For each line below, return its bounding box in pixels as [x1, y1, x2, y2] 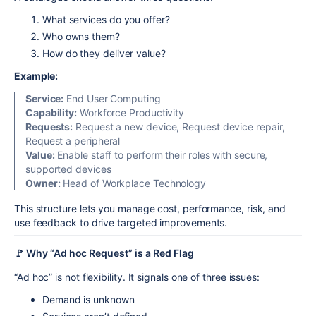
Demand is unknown [42, 293, 135, 305]
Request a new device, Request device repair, [73, 120, 285, 133]
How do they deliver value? [42, 47, 166, 59]
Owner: [25, 176, 61, 189]
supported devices [25, 162, 111, 175]
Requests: [25, 120, 73, 133]
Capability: [25, 106, 78, 119]
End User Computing [63, 92, 161, 104]
